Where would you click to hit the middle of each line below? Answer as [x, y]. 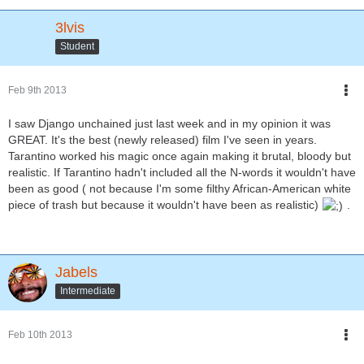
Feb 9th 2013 [37, 91]
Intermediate [88, 291]
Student [77, 46]
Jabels [76, 273]
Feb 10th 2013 [40, 335]
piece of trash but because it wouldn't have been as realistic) [165, 205]
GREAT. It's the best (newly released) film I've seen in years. [162, 140]
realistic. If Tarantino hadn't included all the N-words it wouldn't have [182, 173]
